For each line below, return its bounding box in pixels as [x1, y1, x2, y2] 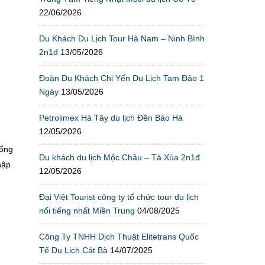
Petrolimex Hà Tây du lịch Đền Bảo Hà [39, 112, 183, 122]
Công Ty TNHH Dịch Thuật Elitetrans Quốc [39, 231, 199, 241]
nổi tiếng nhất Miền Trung [39, 205, 135, 215]
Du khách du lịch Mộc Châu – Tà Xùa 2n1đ [39, 152, 200, 162]
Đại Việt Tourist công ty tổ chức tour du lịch [39, 192, 199, 202]
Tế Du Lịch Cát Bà [39, 245, 108, 255]
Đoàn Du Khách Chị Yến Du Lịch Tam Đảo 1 [39, 73, 204, 83]
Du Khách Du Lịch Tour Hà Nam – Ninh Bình [39, 33, 205, 43]
